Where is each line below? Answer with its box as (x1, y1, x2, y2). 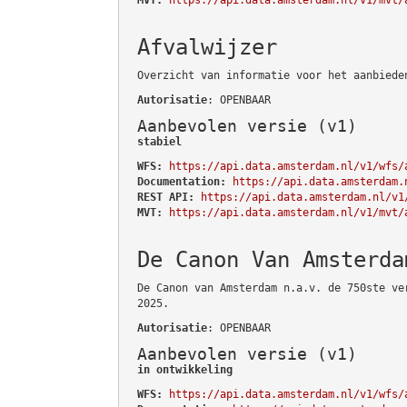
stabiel (137, 134, 182, 148)
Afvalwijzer (137, 34, 277, 60)
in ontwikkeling (137, 362, 233, 376)
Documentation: (137, 174, 226, 188)
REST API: (137, 190, 194, 203)
